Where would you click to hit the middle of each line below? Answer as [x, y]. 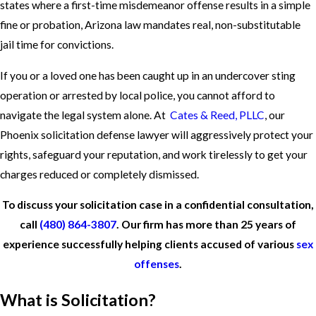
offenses [157, 264]
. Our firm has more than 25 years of [206, 225]
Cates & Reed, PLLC [217, 115]
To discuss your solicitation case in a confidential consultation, [158, 205]
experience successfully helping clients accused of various [150, 244]
